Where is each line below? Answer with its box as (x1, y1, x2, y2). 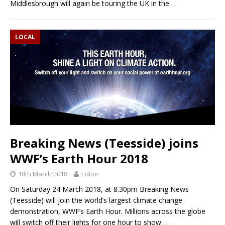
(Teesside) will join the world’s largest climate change (10, 195, 182, 205)
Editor (81, 169, 99, 178)
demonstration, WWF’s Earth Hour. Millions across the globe (10, 206, 205, 216)
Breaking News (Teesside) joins (10, 134, 198, 151)
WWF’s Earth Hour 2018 (10, 150, 148, 167)
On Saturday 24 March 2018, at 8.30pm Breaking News (10, 184, 189, 194)
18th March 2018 (18, 169, 67, 178)
